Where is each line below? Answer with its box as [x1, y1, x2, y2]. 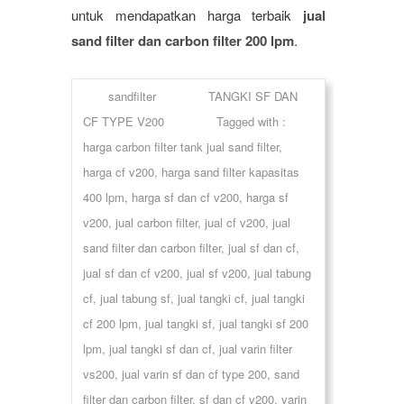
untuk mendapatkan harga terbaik [71, 5, 292, 24]
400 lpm [83, 188, 124, 206]
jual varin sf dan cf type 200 [122, 365, 267, 382]
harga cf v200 [83, 163, 154, 180]
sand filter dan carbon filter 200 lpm [71, 31, 294, 50]
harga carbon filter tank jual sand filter [83, 138, 279, 155]
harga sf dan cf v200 [132, 188, 239, 206]
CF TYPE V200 [83, 113, 164, 130]
